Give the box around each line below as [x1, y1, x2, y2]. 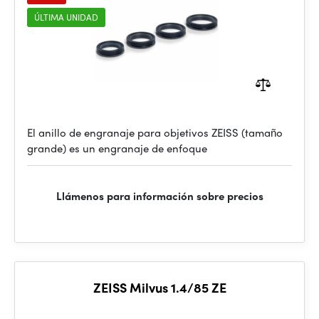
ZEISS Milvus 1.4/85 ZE [93, 278, 226, 296]
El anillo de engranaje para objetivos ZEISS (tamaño [27, 125, 283, 140]
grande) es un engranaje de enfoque [27, 140, 207, 156]
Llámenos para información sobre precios [56, 187, 263, 204]
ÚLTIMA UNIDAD [34, 11, 98, 23]
